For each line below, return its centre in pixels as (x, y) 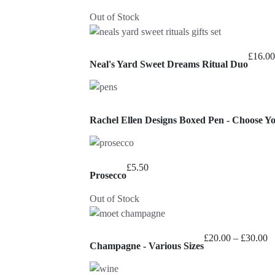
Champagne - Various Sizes (147, 246)
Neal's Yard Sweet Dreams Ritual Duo (169, 64)
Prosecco (108, 176)
